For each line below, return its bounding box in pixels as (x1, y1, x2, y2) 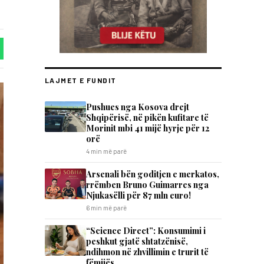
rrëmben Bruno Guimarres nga (86, 179, 209, 190)
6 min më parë (86, 204, 127, 212)
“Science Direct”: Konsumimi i (86, 225, 206, 236)
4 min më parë (86, 147, 127, 155)
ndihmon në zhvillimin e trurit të (86, 246, 209, 258)
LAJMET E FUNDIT (45, 76, 117, 84)
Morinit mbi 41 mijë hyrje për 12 (86, 122, 210, 134)
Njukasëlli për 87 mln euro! (86, 189, 191, 201)
